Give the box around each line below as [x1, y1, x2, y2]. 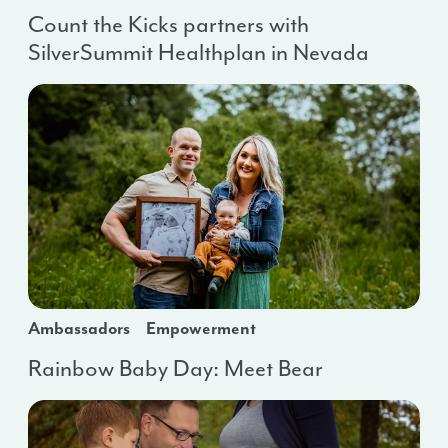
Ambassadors [28, 317, 130, 340]
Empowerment [146, 317, 256, 340]
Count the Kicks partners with [28, 10, 309, 40]
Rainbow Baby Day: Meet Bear [28, 354, 323, 384]
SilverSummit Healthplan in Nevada [28, 38, 369, 68]
